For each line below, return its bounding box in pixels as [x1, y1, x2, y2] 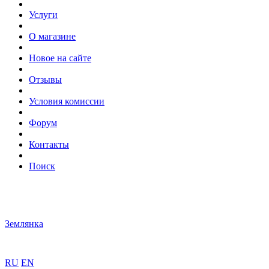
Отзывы [29, 74, 62, 85]
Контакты [29, 139, 69, 150]
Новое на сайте [29, 53, 91, 63]
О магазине [29, 31, 76, 41]
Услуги [29, 10, 58, 20]
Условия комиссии [29, 96, 104, 106]
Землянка [5, 219, 43, 229]
